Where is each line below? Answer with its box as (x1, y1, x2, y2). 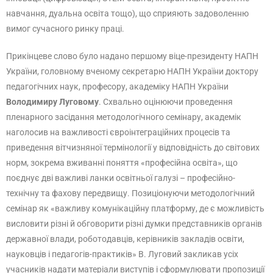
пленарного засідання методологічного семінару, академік (6, 112, 241, 122)
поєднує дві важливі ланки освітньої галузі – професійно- (6, 173, 235, 183)
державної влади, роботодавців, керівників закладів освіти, (6, 234, 244, 244)
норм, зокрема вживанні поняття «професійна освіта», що (6, 158, 238, 168)
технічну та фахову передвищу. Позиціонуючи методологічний (6, 188, 255, 198)
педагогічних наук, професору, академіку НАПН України (6, 82, 229, 91)
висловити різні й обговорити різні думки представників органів (6, 219, 262, 229)
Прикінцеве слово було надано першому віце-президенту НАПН (6, 51, 258, 61)
